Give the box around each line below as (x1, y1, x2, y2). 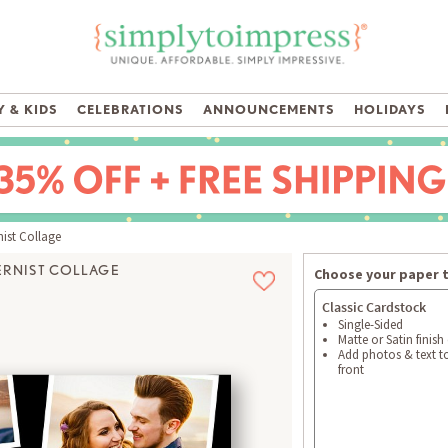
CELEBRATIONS (76, 102, 185, 118)
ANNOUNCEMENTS (202, 102, 336, 118)
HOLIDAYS (353, 102, 427, 118)
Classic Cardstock (322, 298, 426, 317)
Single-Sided (338, 316, 403, 334)
